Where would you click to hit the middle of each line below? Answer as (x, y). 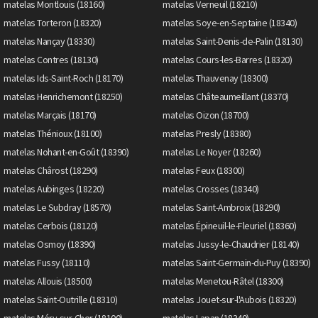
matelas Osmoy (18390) (50, 244)
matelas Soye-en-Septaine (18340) (230, 22)
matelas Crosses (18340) (211, 188)
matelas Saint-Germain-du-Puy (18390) (236, 262)
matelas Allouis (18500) (48, 281)
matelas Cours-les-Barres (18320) (227, 59)
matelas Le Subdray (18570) (57, 207)
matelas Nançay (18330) (49, 41)
